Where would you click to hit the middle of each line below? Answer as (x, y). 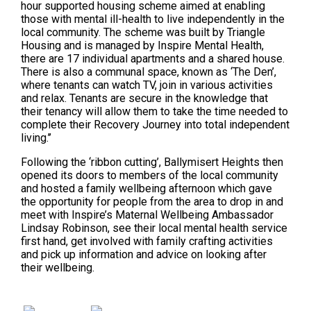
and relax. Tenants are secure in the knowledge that (145, 99)
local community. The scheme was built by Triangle (143, 33)
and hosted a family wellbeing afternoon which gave (147, 189)
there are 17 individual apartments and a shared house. (153, 59)
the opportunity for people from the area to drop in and (152, 202)
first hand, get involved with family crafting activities (147, 242)
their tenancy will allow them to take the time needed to (155, 112)
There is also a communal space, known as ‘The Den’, (149, 72)
